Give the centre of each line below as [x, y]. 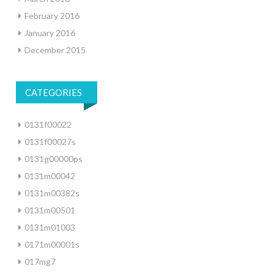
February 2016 [52, 16]
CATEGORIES [54, 92]
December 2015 [55, 50]
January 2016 [50, 33]
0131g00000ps [54, 159]
